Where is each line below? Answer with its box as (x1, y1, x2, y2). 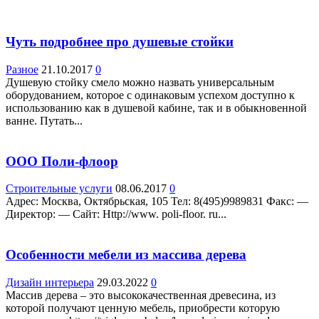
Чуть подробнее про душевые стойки (6, 34, 234, 50)
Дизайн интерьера (6, 276, 94, 288)
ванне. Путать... (6, 114, 83, 127)
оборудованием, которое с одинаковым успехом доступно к (6, 88, 295, 101)
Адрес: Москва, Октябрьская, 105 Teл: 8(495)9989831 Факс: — (6, 195, 308, 208)
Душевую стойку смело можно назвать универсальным (6, 75, 274, 88)
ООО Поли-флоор (6, 153, 118, 169)
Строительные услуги (6, 182, 113, 195)
